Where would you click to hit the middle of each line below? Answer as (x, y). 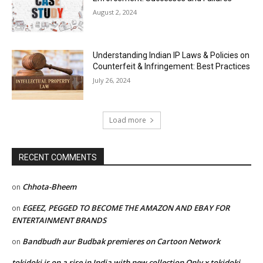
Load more (127, 120)
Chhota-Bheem (49, 187)
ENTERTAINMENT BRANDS (59, 220)
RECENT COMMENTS (58, 158)
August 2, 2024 (115, 12)
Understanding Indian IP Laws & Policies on (171, 55)
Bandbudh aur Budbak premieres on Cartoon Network (121, 242)
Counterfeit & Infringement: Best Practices (172, 66)
